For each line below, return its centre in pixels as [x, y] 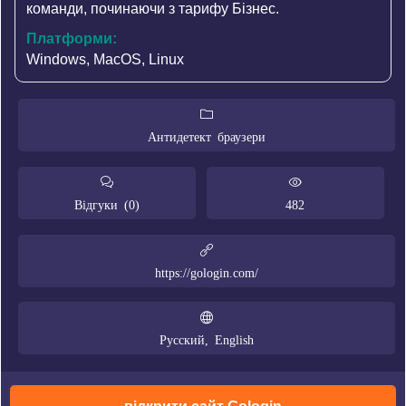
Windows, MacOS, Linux [105, 60]
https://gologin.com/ [207, 271]
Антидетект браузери [207, 136]
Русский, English [207, 339]
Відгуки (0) [106, 204]
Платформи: [71, 39]
